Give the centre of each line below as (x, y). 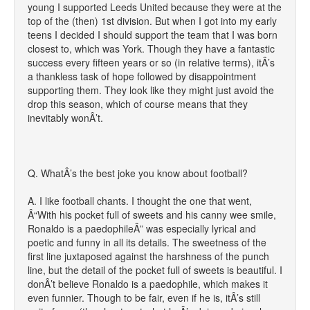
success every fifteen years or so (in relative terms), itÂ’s (151, 62)
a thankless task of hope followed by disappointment (142, 76)
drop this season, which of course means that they (138, 104)
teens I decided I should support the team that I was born (153, 35)
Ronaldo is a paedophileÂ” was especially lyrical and (142, 228)
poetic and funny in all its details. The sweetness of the (147, 242)
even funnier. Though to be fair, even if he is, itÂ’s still (144, 298)
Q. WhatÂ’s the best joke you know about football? (138, 173)
